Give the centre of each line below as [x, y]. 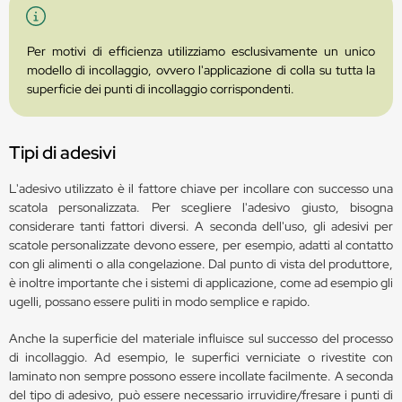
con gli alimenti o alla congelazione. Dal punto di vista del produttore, [201, 263]
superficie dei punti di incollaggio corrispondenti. [160, 88]
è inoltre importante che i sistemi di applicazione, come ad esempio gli [201, 282]
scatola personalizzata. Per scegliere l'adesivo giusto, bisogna [201, 207]
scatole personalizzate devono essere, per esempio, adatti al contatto [201, 245]
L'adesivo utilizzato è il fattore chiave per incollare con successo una [201, 188]
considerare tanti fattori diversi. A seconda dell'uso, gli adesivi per [201, 226]
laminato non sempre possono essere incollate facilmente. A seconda [201, 376]
